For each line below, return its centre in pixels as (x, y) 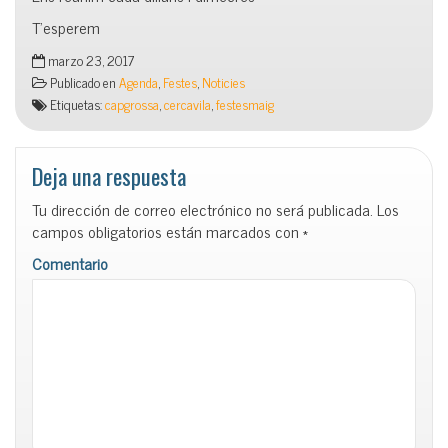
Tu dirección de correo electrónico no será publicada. (202, 208)
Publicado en (83, 81)
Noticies (223, 81)
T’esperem (66, 26)
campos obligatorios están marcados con (167, 230)
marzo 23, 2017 (90, 59)
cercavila (187, 103)
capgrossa (132, 103)
